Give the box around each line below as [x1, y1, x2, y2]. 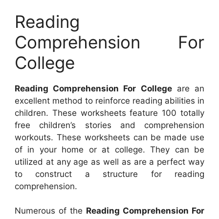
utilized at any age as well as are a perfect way [15, 156, 204, 167]
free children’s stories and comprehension [15, 120, 204, 130]
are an [172, 83, 205, 93]
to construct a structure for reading [15, 169, 204, 179]
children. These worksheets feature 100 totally [15, 108, 204, 118]
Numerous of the [15, 206, 86, 216]
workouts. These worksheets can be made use [15, 132, 204, 142]
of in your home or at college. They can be [15, 144, 204, 154]
